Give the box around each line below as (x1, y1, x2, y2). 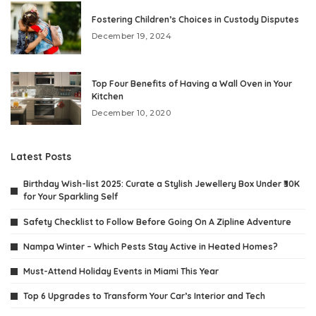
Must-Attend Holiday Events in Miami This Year (23, 265, 219, 276)
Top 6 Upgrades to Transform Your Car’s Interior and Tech (23, 290, 265, 301)
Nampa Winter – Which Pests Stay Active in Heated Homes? (23, 241, 278, 252)
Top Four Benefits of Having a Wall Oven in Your (92, 78, 292, 90)
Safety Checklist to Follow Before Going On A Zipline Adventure (23, 216, 291, 227)
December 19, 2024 (92, 31, 171, 42)
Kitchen (92, 91, 123, 102)
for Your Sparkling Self (23, 191, 118, 202)
